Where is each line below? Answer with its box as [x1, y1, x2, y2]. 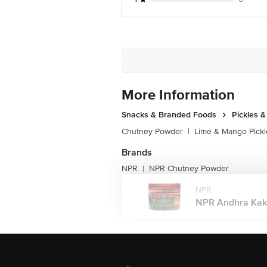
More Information [122, 86, 235, 104]
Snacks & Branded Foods [122, 110, 216, 120]
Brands [122, 147, 152, 159]
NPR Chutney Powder [149, 163, 229, 173]
